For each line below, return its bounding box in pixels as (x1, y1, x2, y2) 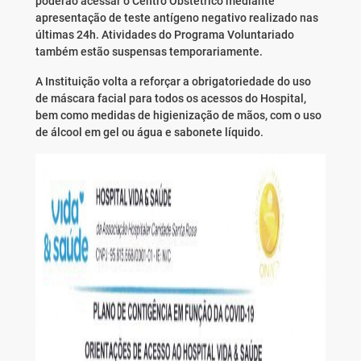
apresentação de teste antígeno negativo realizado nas (35, 11, 318, 25)
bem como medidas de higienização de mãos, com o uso (35, 109, 322, 122)
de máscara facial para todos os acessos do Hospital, (35, 92, 306, 106)
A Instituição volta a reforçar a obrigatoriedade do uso (35, 75, 311, 89)
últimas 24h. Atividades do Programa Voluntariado (35, 28, 294, 42)
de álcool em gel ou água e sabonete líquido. (35, 126, 263, 139)
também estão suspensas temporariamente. (35, 45, 263, 59)
